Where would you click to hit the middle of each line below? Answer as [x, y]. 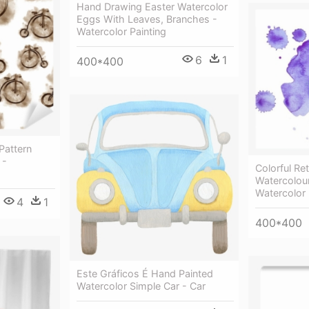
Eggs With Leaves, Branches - [147, 19]
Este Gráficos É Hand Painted [145, 274]
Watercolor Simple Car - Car [141, 286]
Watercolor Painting [121, 32]
